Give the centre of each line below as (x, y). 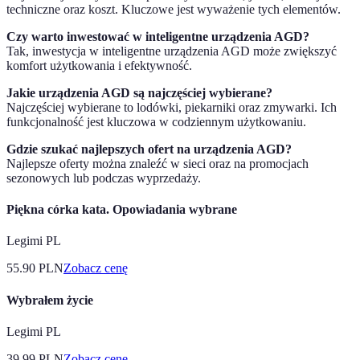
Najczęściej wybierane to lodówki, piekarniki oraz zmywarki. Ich (172, 107)
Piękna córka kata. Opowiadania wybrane (122, 210)
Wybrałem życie (50, 300)
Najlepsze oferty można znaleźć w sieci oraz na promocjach (157, 163)
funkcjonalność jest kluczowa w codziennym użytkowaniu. (156, 121)
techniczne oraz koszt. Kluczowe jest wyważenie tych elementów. (174, 9)
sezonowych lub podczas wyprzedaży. (104, 178)
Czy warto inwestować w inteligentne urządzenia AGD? (158, 36)
